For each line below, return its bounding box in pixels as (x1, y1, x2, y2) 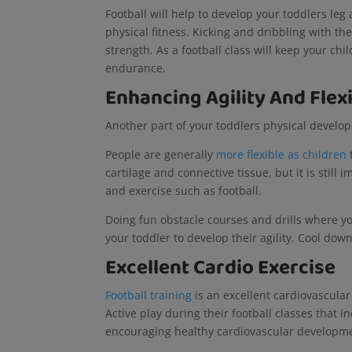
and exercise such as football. (105, 182, 266, 198)
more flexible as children (216, 146, 347, 162)
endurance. (105, 60, 170, 75)
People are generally (105, 146, 217, 162)
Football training (105, 287, 192, 302)
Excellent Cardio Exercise (105, 251, 340, 284)
